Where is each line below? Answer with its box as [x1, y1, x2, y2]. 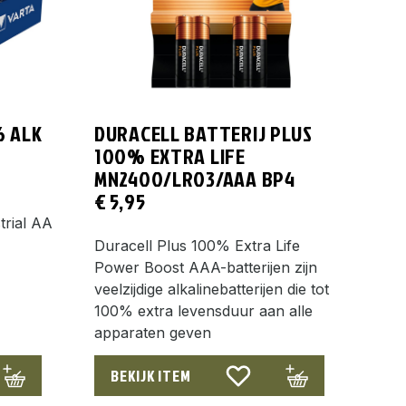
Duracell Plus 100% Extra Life [94, 236, 300, 255]
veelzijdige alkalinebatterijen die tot [94, 279, 329, 298]
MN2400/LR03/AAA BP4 [94, 163, 295, 194]
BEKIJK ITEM [111, 363, 191, 387]
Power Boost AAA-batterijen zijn [94, 257, 317, 276]
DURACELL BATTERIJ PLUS [94, 118, 313, 149]
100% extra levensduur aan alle [94, 301, 313, 320]
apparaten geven [94, 323, 211, 342]
